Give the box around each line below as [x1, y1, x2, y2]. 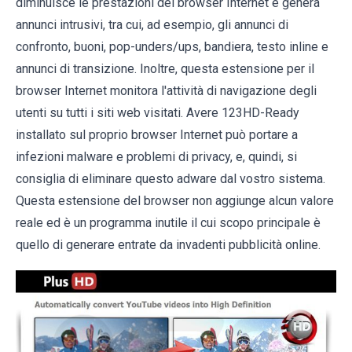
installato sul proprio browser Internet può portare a [16, 127, 298, 142]
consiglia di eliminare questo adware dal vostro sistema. [16, 171, 325, 186]
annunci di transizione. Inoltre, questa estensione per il [16, 61, 314, 76]
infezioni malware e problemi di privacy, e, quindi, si [16, 149, 297, 164]
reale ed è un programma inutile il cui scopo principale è [16, 215, 321, 230]
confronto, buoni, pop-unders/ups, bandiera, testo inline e [16, 39, 328, 54]
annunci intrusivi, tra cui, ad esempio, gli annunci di [16, 17, 288, 32]
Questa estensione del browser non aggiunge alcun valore [16, 193, 334, 208]
